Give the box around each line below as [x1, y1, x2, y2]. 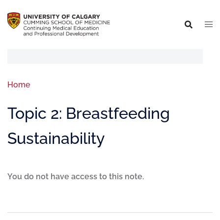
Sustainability [7, 129, 105, 147]
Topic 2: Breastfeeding [7, 104, 170, 122]
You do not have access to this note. [7, 172, 144, 181]
